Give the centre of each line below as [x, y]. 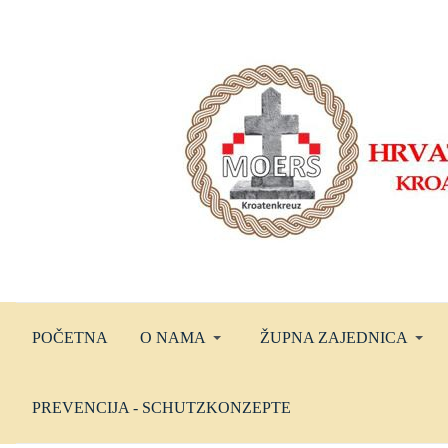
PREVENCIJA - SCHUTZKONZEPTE [161, 407]
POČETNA [70, 337]
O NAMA [173, 337]
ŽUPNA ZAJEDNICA [334, 337]
